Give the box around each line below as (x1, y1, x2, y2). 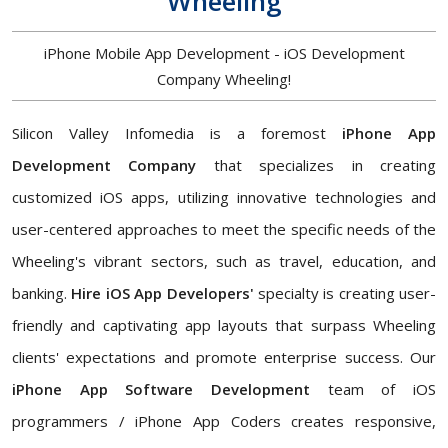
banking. (12, 283, 72, 304)
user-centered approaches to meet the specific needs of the (12, 219, 436, 240)
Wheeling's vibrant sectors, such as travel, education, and (12, 251, 436, 272)
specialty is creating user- (257, 283, 436, 304)
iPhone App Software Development (12, 379, 310, 400)
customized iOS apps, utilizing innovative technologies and (12, 187, 436, 208)
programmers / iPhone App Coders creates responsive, (12, 411, 436, 432)
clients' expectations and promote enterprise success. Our (12, 347, 436, 368)
